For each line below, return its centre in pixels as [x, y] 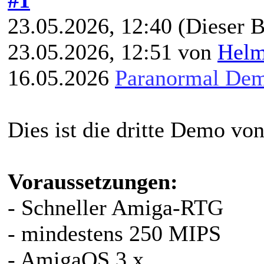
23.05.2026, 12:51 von [113, 52]
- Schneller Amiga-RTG [115, 207]
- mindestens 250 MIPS [114, 233]
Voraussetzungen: [93, 181]
